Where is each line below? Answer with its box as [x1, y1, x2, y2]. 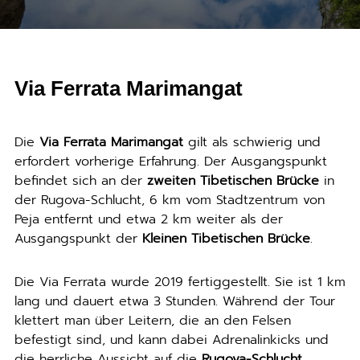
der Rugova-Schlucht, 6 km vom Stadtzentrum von [14, 190, 325, 210]
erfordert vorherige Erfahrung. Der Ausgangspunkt [14, 152, 327, 171]
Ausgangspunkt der [14, 229, 142, 248]
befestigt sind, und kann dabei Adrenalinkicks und [14, 330, 329, 350]
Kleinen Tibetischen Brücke [141, 229, 310, 248]
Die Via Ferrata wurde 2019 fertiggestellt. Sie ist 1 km [14, 272, 346, 292]
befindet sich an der [14, 171, 147, 190]
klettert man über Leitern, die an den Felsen [14, 311, 291, 330]
